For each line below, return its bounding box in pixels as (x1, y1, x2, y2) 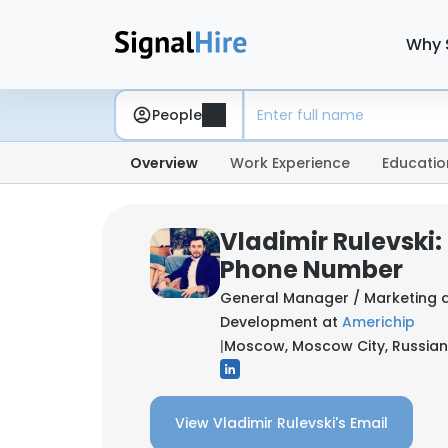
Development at (220, 312, 342, 332)
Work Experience (230, 153, 350, 173)
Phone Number (220, 253, 403, 286)
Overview (130, 153, 198, 173)
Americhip (342, 312, 415, 332)
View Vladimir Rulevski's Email (175, 413, 388, 433)
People (152, 104, 202, 125)
